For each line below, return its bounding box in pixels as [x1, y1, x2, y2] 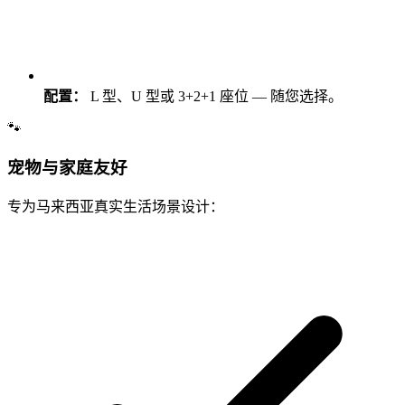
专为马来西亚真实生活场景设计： [7, 199, 224, 215]
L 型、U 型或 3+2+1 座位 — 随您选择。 [90, 88, 343, 104]
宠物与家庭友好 [7, 157, 127, 177]
